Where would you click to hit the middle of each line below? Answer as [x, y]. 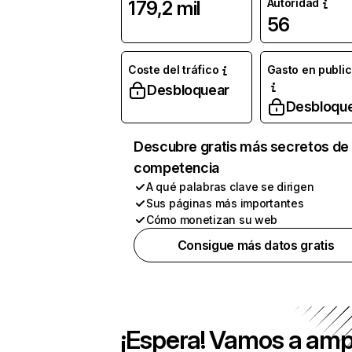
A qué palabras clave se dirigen [230, 187]
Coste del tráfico [174, 70]
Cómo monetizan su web [212, 220]
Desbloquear [189, 90]
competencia [177, 168]
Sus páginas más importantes [225, 203]
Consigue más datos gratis [256, 245]
